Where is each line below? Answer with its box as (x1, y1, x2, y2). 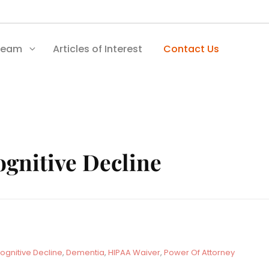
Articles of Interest (53, 41, 142, 56)
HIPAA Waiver (108, 246, 160, 258)
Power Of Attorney (164, 246, 235, 258)
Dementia (66, 246, 104, 258)
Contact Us (163, 41, 219, 56)
